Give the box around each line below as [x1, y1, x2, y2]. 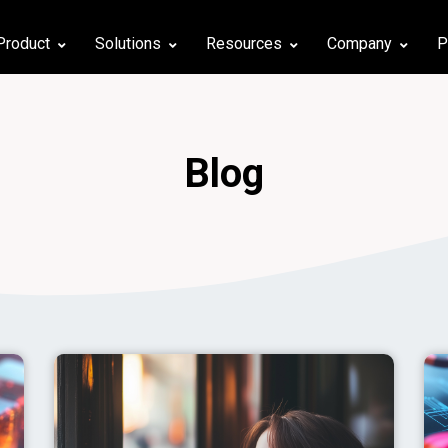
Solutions [95, 34, 162, 54]
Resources [206, 34, 283, 54]
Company [327, 34, 393, 54]
